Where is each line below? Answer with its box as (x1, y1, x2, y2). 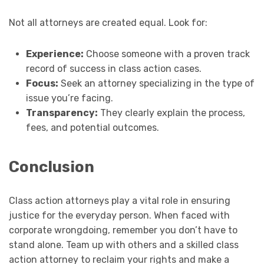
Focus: (25, 77, 58, 89)
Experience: (25, 48, 84, 60)
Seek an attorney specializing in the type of (58, 77, 255, 89)
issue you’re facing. (25, 92, 113, 104)
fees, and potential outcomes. (25, 121, 159, 133)
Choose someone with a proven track (83, 48, 250, 60)
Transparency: (25, 107, 98, 118)
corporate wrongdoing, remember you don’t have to (9, 225, 237, 236)
